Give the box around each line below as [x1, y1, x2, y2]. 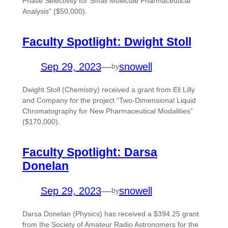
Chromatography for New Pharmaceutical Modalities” [22, 106, 193, 115]
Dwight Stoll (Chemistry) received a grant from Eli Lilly [22, 85, 195, 94]
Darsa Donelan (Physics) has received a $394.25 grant [22, 209, 199, 218]
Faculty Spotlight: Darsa [22, 145, 157, 159]
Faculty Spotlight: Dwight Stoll [22, 35, 191, 48]
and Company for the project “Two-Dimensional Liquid [22, 96, 196, 104]
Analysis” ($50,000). [22, 7, 87, 16]
